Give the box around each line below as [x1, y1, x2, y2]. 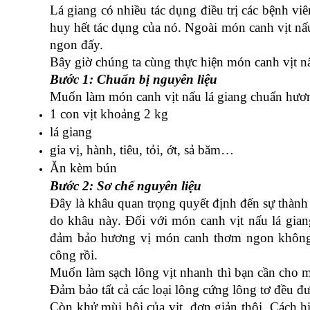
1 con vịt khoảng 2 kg [50, 107, 168, 122]
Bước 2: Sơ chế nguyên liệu [50, 179, 201, 194]
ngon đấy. [50, 37, 103, 53]
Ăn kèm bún [50, 161, 117, 176]
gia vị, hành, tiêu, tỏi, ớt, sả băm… [50, 143, 234, 158]
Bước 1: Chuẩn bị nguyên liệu [50, 72, 217, 87]
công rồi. [50, 248, 98, 263]
